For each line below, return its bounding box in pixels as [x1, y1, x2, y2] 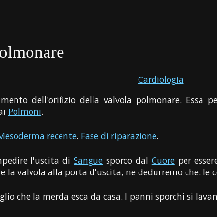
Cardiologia [138, 74, 184, 86]
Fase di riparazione [81, 130, 157, 142]
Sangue [74, 154, 103, 166]
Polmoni [8, 105, 42, 117]
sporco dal [103, 154, 152, 166]
